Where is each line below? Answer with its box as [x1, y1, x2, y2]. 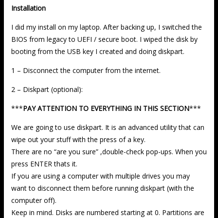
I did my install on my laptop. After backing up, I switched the [11, 22, 202, 32]
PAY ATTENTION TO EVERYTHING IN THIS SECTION [23, 103, 189, 113]
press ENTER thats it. [11, 159, 77, 168]
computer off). [11, 195, 56, 205]
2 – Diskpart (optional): [11, 84, 83, 94]
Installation [11, 3, 46, 13]
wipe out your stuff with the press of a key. [11, 134, 145, 144]
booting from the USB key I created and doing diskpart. [11, 46, 184, 56]
